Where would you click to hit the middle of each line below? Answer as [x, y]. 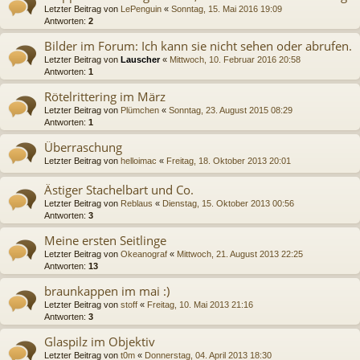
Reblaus [137, 203]
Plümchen [140, 110]
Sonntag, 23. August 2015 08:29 [231, 110]
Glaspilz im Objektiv [100, 341]
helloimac [139, 160]
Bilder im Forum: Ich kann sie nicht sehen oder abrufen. [198, 45]
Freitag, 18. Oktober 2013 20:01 [229, 160]
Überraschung [83, 147]
